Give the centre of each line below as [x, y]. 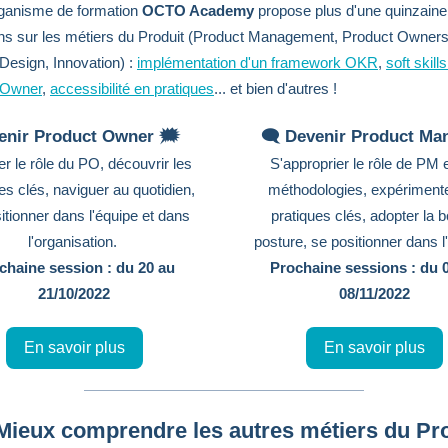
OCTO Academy [198, 10]
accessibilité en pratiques [132, 88]
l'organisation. [74, 241]
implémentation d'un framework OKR [257, 62]
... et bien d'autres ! [275, 88]
